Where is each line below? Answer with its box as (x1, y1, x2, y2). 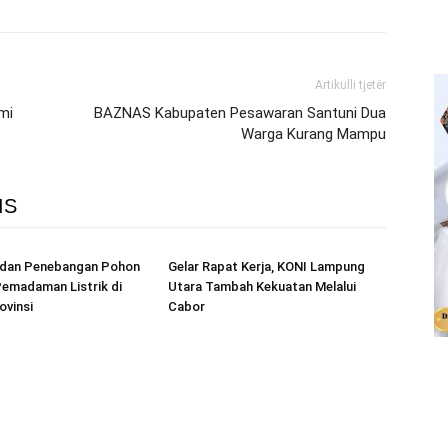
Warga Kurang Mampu (241, 125, 386, 143)
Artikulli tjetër (315, 78, 386, 92)
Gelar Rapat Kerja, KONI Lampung (168, 259, 365, 274)
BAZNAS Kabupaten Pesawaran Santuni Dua (94, 104, 386, 122)
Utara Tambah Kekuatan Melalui (168, 279, 356, 294)
